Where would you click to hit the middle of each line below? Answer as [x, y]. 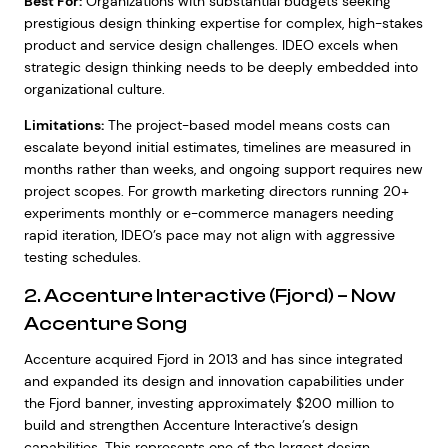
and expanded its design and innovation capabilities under [213, 381]
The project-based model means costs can [246, 125]
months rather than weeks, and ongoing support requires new [223, 169]
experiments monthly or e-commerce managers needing [208, 213]
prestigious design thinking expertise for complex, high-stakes [223, 23]
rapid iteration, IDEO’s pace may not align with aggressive [209, 235]
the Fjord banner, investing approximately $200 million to [208, 403]
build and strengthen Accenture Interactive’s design [190, 425]
